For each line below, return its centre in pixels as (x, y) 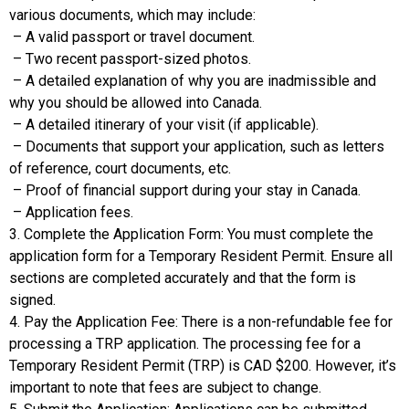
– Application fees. (71, 212)
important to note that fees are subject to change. (165, 387)
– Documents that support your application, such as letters (197, 146)
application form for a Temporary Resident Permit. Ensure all (201, 256)
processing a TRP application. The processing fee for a (185, 343)
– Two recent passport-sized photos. (130, 58)
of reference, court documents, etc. (120, 168)
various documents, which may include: (132, 15)
